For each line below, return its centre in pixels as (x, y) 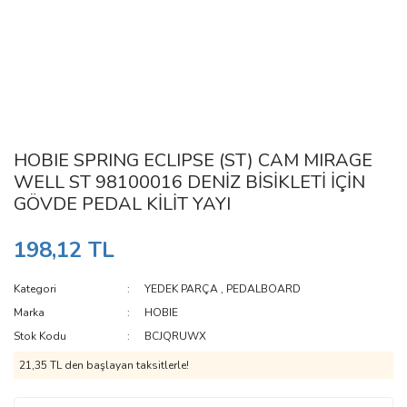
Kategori (35, 289)
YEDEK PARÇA (182, 289)
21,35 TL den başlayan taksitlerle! (104, 365)
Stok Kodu (40, 336)
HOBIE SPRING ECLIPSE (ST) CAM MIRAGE (193, 160)
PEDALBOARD (264, 289)
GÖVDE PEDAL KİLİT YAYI (122, 204)
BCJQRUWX (176, 336)
